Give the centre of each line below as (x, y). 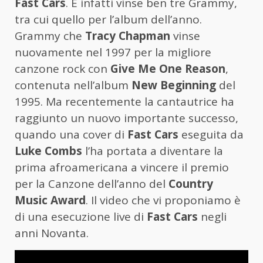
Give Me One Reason (168, 69)
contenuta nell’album (73, 85)
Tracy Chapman (128, 36)
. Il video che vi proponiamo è (163, 200)
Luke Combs (48, 151)
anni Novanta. (52, 233)
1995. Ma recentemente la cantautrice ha (124, 102)
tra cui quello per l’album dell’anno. (108, 20)
